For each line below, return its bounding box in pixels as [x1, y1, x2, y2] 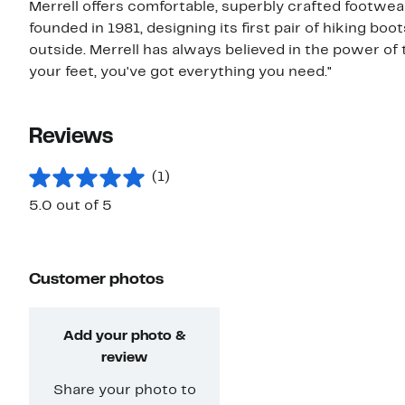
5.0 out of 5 [29, 200, 112, 213]
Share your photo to [52, 384, 196, 398]
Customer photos [29, 272, 164, 288]
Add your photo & [63, 330, 185, 344]
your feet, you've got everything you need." [29, 66, 332, 80]
